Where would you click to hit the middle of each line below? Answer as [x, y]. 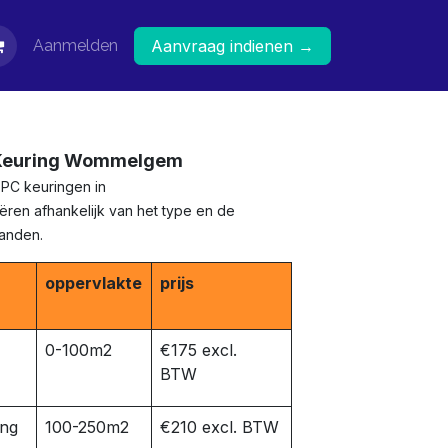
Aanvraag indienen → [232, 45]
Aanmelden [75, 45]
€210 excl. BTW [219, 427]
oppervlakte [93, 283]
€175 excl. [198, 350]
